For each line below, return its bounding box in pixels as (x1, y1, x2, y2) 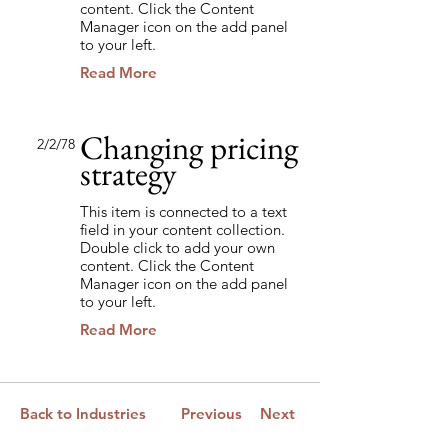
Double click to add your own (80, 238, 275, 257)
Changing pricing (80, 126, 298, 169)
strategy (80, 152, 176, 195)
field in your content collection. (80, 220, 285, 239)
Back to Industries (20, 404, 146, 423)
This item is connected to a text (80, 202, 287, 221)
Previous (181, 404, 242, 423)
